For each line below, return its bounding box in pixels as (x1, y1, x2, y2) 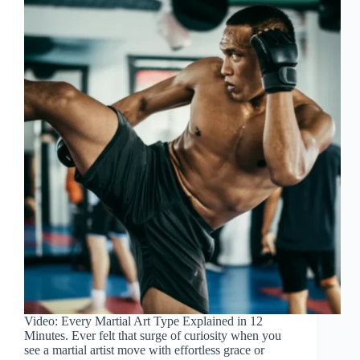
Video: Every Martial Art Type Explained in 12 (24, 314, 263, 329)
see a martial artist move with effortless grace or (24, 343, 264, 358)
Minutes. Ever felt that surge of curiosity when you (24, 329, 281, 343)
